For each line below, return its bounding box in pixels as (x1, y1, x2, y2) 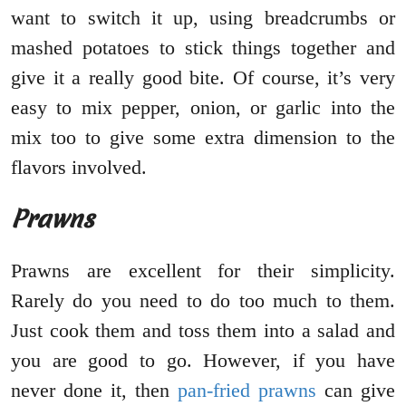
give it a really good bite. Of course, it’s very (11, 66, 395, 90)
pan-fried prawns (178, 379, 316, 402)
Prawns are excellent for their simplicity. (11, 259, 395, 283)
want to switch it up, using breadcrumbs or (11, 6, 395, 30)
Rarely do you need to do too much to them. (11, 289, 395, 313)
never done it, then (11, 379, 178, 402)
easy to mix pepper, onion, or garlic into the (11, 96, 395, 120)
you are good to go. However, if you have (11, 349, 395, 372)
